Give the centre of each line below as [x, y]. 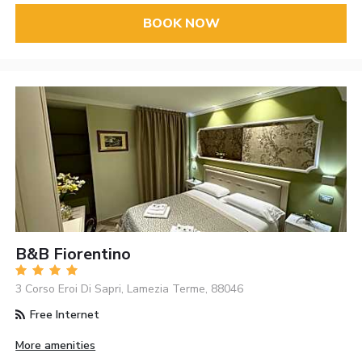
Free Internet [63, 314]
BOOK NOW [181, 24]
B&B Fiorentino [74, 254]
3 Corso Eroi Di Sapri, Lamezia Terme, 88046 [130, 288]
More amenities [56, 345]
